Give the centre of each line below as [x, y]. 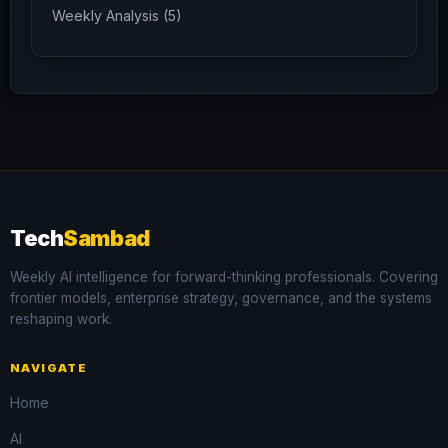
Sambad [106, 237]
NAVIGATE [49, 367]
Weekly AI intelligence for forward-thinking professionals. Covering [224, 276]
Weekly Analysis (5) [117, 15]
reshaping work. [61, 318]
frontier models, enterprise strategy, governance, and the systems [221, 297]
